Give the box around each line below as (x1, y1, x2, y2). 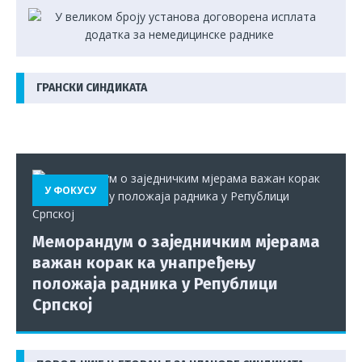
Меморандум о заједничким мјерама (32, 231, 320, 251)
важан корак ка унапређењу (32, 252, 255, 272)
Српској (32, 294, 92, 314)
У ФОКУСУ (44, 183, 96, 198)
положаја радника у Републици (32, 273, 278, 293)
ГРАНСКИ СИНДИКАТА (36, 80, 147, 95)
